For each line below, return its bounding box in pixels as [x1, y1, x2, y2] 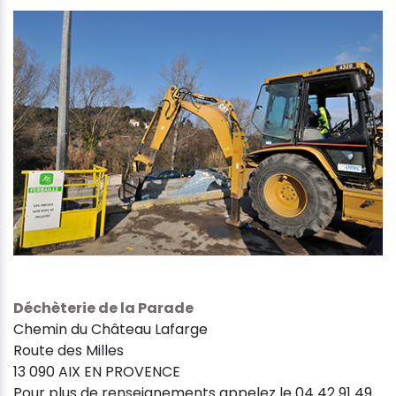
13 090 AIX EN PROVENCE [13, 361, 180, 382]
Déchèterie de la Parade [13, 297, 194, 318]
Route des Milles [13, 339, 124, 361]
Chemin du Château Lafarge [13, 318, 208, 339]
